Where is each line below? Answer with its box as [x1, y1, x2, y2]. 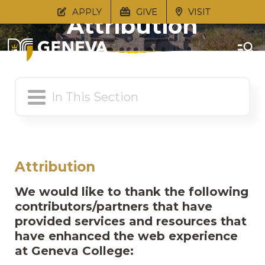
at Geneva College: [15, 244, 134, 258]
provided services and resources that [15, 214, 247, 228]
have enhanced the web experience [15, 229, 238, 243]
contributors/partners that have [15, 199, 212, 214]
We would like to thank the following [15, 185, 248, 199]
